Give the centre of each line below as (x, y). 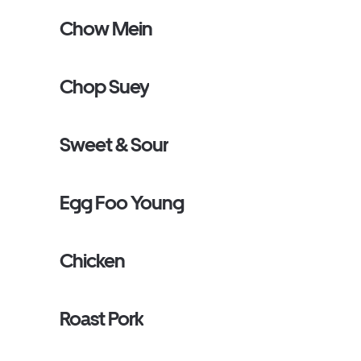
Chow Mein (106, 29)
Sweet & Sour (114, 145)
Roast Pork (102, 319)
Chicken (93, 261)
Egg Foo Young (122, 203)
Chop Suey (105, 87)
